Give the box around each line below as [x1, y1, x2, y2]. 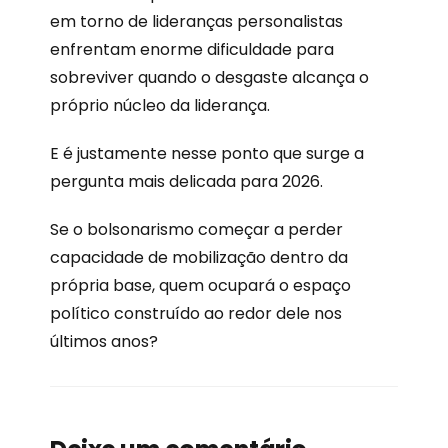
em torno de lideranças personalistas [50, 9, 343, 33]
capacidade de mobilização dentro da [50, 245, 348, 269]
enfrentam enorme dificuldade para [50, 37, 334, 61]
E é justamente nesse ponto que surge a [50, 141, 364, 165]
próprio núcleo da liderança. [50, 93, 270, 117]
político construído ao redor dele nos [50, 301, 342, 325]
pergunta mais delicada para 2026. [50, 169, 323, 193]
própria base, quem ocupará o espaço [50, 273, 351, 297]
